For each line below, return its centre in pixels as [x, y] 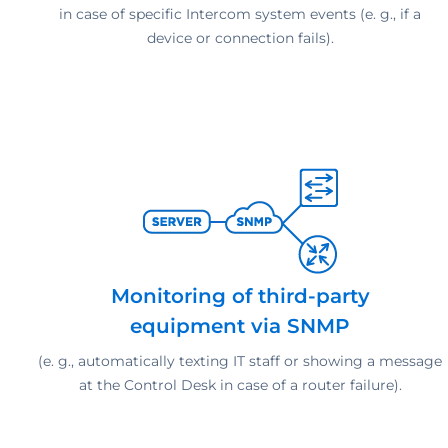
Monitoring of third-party [240, 295]
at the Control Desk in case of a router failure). [240, 384]
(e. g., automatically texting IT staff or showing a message [240, 360]
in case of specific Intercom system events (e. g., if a [240, 13]
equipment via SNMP [240, 325]
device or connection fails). [240, 37]
